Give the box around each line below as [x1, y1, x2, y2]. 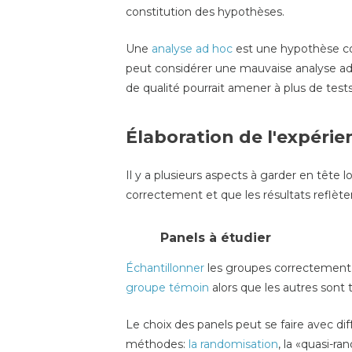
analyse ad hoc [152, 42, 233, 57]
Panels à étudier [160, 229, 271, 245]
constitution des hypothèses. [126, 4, 284, 19]
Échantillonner [126, 260, 204, 275]
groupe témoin [126, 280, 209, 295]
